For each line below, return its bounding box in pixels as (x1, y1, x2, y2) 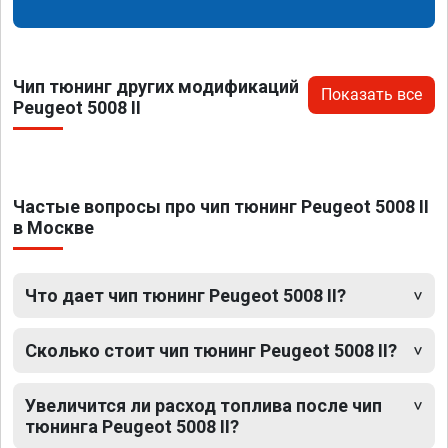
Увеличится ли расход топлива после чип (25, 394, 382, 416)
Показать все (321, 84, 422, 104)
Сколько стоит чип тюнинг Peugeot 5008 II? (25, 339, 397, 361)
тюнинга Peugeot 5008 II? (25, 415, 239, 437)
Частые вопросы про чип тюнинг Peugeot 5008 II (13, 195, 429, 217)
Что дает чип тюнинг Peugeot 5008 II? (25, 284, 346, 306)
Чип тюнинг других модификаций (13, 75, 299, 97)
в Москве (13, 216, 94, 238)
